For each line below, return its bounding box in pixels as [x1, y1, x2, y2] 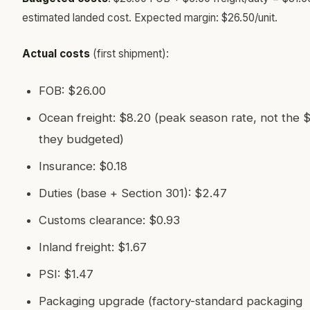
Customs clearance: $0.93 [39, 213, 180, 227]
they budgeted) [39, 132, 124, 146]
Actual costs [22, 47, 90, 60]
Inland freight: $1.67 [39, 240, 147, 254]
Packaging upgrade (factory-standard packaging [39, 294, 302, 308]
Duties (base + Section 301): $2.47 [39, 186, 227, 200]
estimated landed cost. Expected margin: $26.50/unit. [22, 11, 277, 24]
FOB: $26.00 [39, 84, 106, 98]
